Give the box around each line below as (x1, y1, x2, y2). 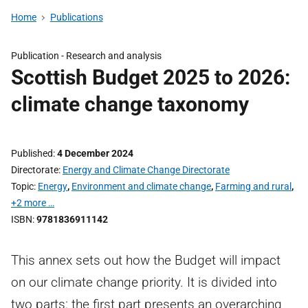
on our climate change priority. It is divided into (11, 274, 277, 290)
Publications (49, 12, 103, 23)
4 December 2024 (57, 148, 133, 159)
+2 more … (11, 197, 54, 208)
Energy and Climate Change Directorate (63, 164, 230, 175)
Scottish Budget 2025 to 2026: (11, 65, 290, 89)
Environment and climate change (71, 181, 211, 192)
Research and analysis (66, 50, 162, 61)
